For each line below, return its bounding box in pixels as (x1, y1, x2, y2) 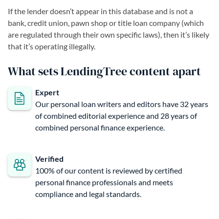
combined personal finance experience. (35, 122, 165, 132)
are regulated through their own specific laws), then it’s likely (8, 29, 209, 39)
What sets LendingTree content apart (8, 63, 201, 79)
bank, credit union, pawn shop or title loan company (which (8, 18, 204, 27)
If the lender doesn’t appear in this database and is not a (8, 6, 193, 16)
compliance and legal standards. (35, 189, 141, 198)
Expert (35, 87, 59, 97)
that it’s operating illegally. (8, 41, 95, 51)
